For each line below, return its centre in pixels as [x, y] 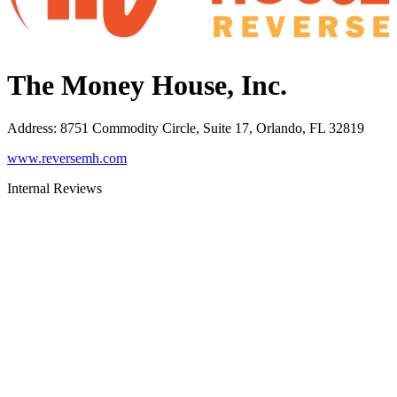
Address [30, 128]
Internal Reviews [54, 189]
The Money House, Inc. [147, 85]
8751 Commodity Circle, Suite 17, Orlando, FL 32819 [212, 128]
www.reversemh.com [67, 159]
